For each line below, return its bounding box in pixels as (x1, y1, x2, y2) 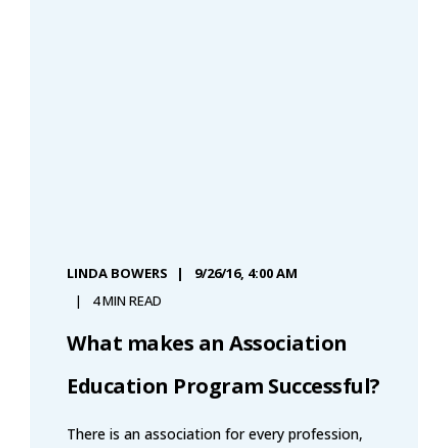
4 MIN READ (92, 291, 162, 310)
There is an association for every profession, (66, 423, 363, 444)
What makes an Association (66, 328, 348, 357)
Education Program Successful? (66, 371, 380, 400)
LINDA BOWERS (66, 263, 168, 282)
